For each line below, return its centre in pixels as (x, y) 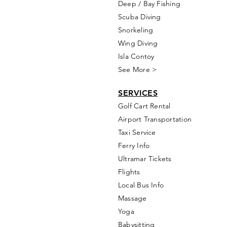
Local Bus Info (141, 185)
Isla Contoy (136, 56)
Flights (129, 172)
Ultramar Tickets (145, 159)
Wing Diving (138, 43)
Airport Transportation (155, 119)
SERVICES (138, 93)
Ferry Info (134, 145)
